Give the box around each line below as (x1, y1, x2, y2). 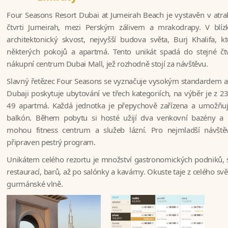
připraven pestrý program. (7, 137, 96, 147)
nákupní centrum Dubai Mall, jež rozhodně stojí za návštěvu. (7, 59, 208, 69)
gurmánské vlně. (7, 179, 63, 189)
